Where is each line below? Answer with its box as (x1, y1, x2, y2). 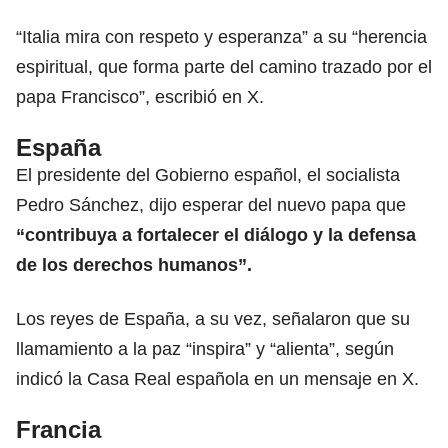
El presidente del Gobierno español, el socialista (16, 164, 400, 185)
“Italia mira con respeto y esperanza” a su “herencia (16, 26, 427, 47)
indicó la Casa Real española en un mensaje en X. (16, 368, 419, 389)
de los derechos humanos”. (16, 254, 252, 275)
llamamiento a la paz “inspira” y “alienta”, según (16, 338, 394, 359)
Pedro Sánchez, (16, 194, 144, 215)
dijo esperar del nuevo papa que (144, 194, 406, 215)
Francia (16, 415, 101, 443)
